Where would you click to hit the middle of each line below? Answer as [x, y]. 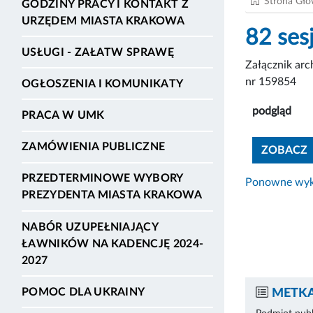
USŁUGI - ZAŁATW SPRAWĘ [98, 52]
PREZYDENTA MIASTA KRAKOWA [112, 195]
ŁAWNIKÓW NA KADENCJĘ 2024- [113, 243]
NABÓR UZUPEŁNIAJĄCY [90, 227]
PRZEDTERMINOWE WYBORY [102, 179]
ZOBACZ [284, 150]
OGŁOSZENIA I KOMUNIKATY [103, 83]
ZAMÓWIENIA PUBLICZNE [94, 147]
